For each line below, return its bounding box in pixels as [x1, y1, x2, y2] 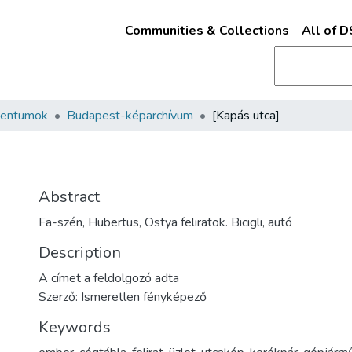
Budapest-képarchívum [67, 107, 193, 124]
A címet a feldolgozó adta [38, 269, 179, 287]
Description [38, 242, 121, 263]
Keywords [38, 317, 111, 338]
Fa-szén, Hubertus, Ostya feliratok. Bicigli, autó [38, 214, 292, 231]
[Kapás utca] [212, 107, 280, 124]
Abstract [38, 186, 100, 207]
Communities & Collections [124, 22, 289, 39]
